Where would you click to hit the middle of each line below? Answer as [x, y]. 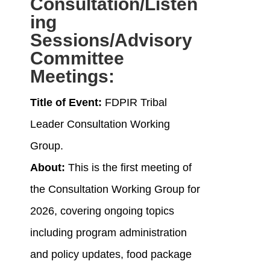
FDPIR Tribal [136, 103]
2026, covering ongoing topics [102, 211]
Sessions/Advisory [111, 40]
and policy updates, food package [111, 255]
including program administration [108, 233]
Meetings [69, 77]
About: [47, 168]
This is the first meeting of [128, 168]
